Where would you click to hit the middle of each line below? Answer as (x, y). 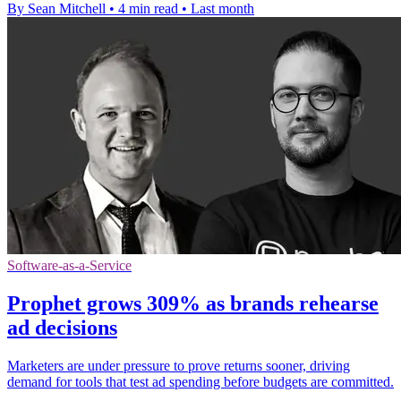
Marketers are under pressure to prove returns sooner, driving (179, 365)
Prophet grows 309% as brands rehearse (193, 303)
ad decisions (62, 327)
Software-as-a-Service (69, 265)
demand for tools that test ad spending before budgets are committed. (200, 381)
